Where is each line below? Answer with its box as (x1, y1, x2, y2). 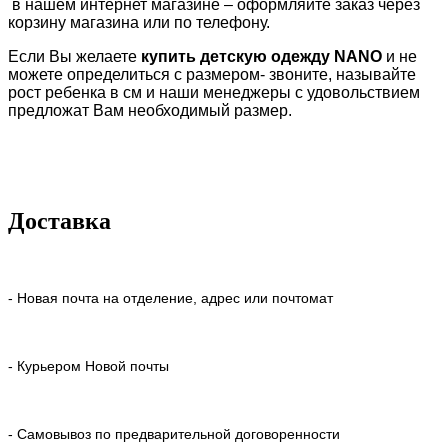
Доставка (8, 208, 111, 234)
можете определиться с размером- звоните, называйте (8, 66, 416, 84)
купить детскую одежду (141, 48, 334, 66)
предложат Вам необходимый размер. (8, 102, 292, 120)
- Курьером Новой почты (8, 357, 169, 374)
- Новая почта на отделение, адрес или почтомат (8, 289, 333, 306)
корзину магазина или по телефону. (8, 14, 270, 32)
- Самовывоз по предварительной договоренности (8, 425, 340, 442)
